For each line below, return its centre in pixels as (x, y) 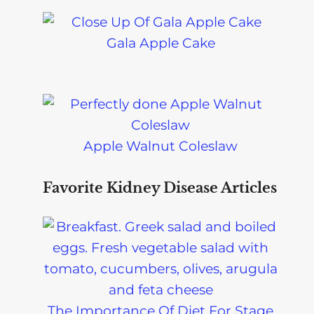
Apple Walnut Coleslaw (161, 146)
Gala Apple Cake (161, 43)
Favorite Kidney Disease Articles (160, 188)
